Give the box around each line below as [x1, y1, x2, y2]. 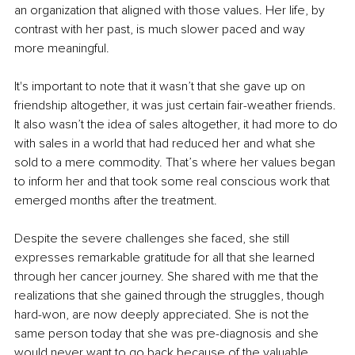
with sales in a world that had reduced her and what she [14, 135, 319, 151]
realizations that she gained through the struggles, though [14, 287, 327, 303]
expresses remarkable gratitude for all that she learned [14, 249, 318, 265]
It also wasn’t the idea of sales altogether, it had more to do [14, 116, 341, 132]
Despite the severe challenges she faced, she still [14, 230, 292, 246]
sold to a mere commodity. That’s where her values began [14, 154, 338, 170]
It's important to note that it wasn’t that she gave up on [14, 78, 308, 94]
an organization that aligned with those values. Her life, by [14, 2, 328, 18]
